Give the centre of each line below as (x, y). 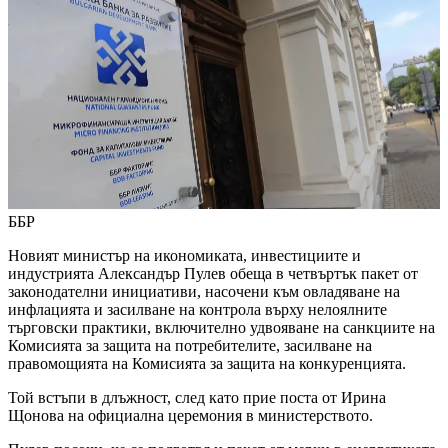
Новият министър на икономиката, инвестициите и (184, 256)
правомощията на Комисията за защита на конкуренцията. (207, 364)
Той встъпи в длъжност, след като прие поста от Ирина (197, 398)
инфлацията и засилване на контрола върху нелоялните (197, 310)
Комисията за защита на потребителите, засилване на (190, 346)
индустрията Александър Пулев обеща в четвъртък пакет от (213, 274)
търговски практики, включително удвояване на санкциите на (221, 328)
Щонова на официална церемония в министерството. (190, 416)
